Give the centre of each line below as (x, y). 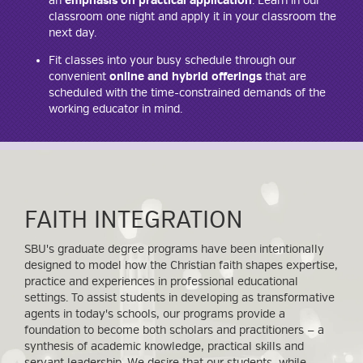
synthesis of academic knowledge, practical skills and (164, 346)
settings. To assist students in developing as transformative (179, 298)
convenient (79, 77)
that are (284, 77)
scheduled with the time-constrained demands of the (187, 93)
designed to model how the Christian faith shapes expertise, (181, 265)
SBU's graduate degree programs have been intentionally (174, 249)
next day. (73, 33)
